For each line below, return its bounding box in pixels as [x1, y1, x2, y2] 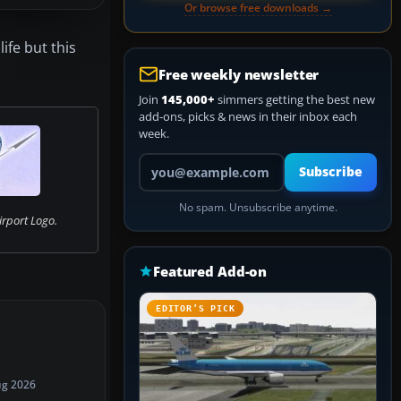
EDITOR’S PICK [156, 303, 235, 313]
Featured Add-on [153, 262, 268, 280]
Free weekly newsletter [158, 65, 320, 83]
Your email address [138, 152, 239, 168]
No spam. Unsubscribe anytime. [178, 200, 337, 214]
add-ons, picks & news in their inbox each [139, 108, 357, 124]
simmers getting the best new [215, 91, 375, 107]
